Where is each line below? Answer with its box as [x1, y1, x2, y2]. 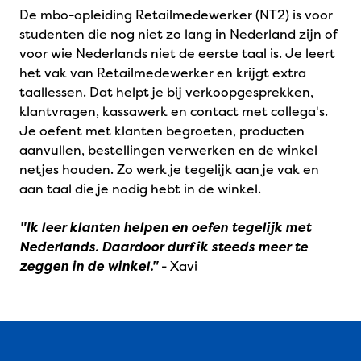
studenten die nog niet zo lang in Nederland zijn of [19, 25, 337, 43]
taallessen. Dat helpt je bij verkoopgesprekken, [19, 83, 313, 101]
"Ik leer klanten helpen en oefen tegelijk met [19, 218, 311, 236]
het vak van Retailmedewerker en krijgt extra [19, 64, 306, 81]
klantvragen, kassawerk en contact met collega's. [19, 102, 328, 120]
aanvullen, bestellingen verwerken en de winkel [19, 141, 317, 159]
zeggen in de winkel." [19, 257, 158, 275]
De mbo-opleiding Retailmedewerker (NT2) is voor [19, 6, 333, 23]
